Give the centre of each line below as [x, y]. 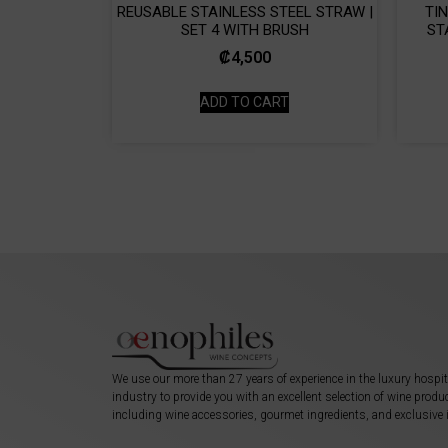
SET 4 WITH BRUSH [244, 29]
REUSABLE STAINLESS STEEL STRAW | [244, 11]
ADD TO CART [244, 102]
